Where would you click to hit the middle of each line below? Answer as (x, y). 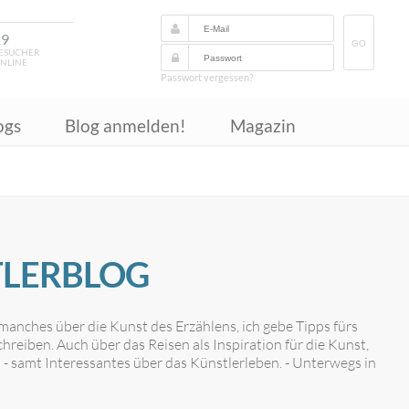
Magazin (263, 126)
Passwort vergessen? (207, 77)
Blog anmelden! (126, 126)
